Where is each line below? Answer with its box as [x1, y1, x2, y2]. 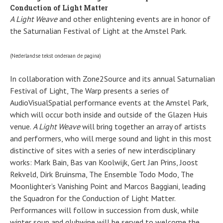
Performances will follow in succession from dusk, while [9, 205, 199, 215]
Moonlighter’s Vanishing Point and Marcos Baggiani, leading [9, 181, 206, 191]
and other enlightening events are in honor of [57, 14, 211, 24]
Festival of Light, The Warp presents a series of [9, 86, 169, 96]
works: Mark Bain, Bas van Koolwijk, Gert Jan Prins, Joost [9, 157, 198, 167]
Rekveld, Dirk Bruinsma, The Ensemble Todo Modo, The [9, 169, 194, 179]
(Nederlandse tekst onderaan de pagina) [9, 52, 101, 59]
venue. [9, 121, 33, 131]
